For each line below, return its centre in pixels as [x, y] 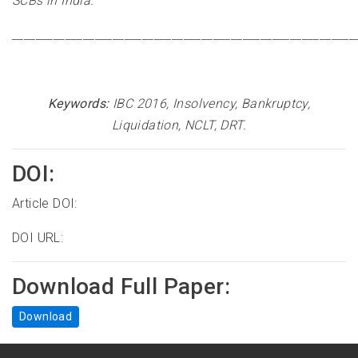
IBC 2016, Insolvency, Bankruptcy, [211, 104]
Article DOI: [45, 204]
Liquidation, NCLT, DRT [177, 125]
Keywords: [78, 104]
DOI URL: [38, 238]
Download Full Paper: [121, 287]
